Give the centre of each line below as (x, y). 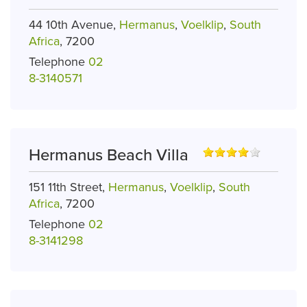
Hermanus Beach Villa (109, 155)
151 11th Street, (69, 187)
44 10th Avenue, (74, 24)
